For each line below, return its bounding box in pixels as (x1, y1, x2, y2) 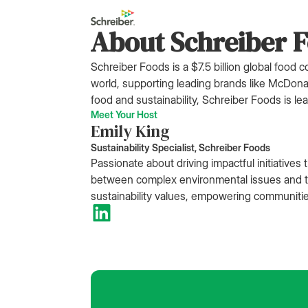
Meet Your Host (91, 108, 157, 120)
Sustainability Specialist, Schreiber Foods (91, 141, 270, 153)
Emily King (91, 119, 170, 142)
